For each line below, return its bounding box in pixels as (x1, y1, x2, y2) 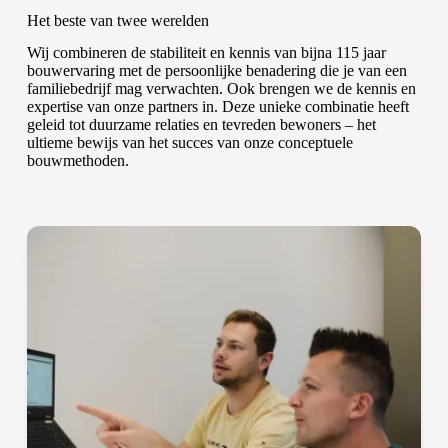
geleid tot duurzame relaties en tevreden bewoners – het (26, 116, 376, 134)
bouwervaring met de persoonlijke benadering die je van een (26, 62, 407, 80)
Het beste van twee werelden (26, 11, 209, 29)
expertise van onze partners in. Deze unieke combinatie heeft (26, 98, 409, 116)
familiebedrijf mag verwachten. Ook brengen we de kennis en (26, 80, 416, 98)
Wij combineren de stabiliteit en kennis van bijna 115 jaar (26, 44, 386, 62)
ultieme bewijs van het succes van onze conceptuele (26, 134, 353, 152)
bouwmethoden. (26, 152, 129, 170)
